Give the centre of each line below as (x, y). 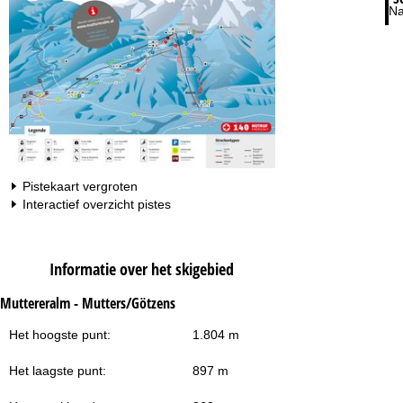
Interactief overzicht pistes (97, 205)
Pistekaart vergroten (80, 187)
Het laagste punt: (58, 370)
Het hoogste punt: (60, 334)
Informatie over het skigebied (142, 269)
